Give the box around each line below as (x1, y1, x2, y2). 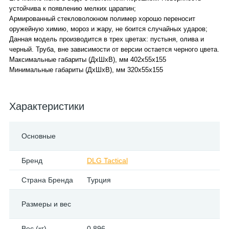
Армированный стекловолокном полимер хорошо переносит (9, 15, 195, 22)
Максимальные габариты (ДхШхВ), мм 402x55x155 (9, 56, 166, 63)
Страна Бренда (21, 176, 73, 184)
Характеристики (9, 101, 84, 112)
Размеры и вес (21, 200, 71, 208)
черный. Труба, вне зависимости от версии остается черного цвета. (9, 45, 219, 53)
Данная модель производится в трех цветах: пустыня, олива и (9, 35, 204, 43)
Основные (21, 132, 56, 140)
